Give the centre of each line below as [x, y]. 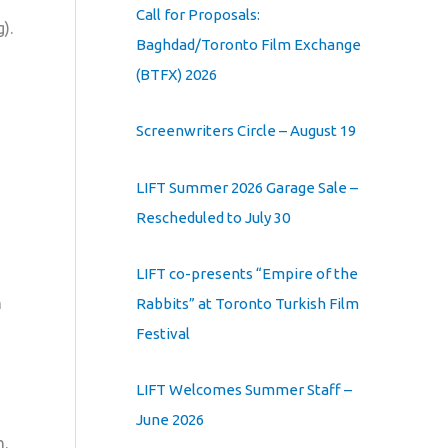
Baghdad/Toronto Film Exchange [248, 45]
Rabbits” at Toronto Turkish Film [247, 303]
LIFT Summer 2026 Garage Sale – [247, 187]
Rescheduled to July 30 [213, 217]
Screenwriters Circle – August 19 [246, 131]
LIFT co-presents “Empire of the [247, 273]
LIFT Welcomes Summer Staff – [244, 390]
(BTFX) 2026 [176, 75]
